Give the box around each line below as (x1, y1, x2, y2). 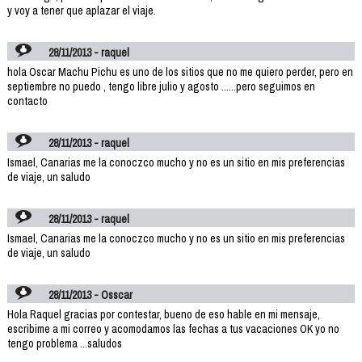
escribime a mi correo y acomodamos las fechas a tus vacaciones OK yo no (6, 321, 339, 336)
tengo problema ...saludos (6, 335, 122, 351)
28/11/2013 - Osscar (48, 287, 133, 302)
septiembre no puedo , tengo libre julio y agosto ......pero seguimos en (6, 78, 315, 94)
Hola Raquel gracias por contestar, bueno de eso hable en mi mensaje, (6, 306, 320, 322)
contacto (6, 93, 48, 108)
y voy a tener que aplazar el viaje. (6, 2, 156, 18)
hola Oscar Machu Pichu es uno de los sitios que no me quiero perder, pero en (6, 64, 353, 79)
